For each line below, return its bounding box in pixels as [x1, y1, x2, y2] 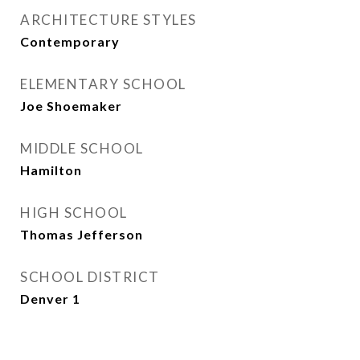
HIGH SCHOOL [20, 204, 128, 221]
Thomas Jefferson [20, 227, 143, 242]
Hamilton [20, 162, 82, 178]
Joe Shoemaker [20, 98, 122, 113]
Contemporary [20, 34, 120, 49]
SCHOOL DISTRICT [20, 268, 160, 285]
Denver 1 [20, 291, 80, 306]
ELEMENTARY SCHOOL [20, 76, 186, 92]
